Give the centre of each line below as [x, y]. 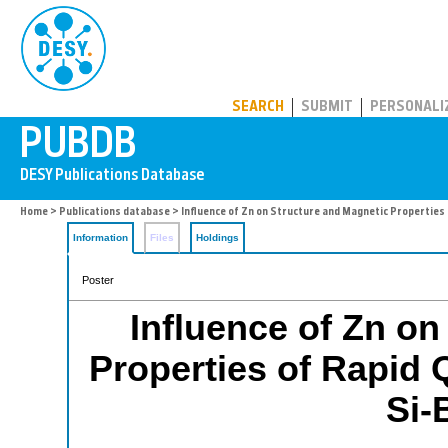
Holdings [217, 237]
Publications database [114, 212]
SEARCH [258, 107]
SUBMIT [327, 107]
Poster [98, 280]
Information [100, 237]
